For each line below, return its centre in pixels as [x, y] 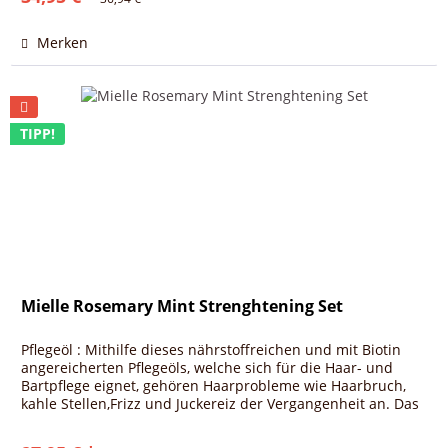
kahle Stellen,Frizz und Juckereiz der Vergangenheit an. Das [220, 404]
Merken [63, 43]
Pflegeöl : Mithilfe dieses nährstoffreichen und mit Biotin [211, 350]
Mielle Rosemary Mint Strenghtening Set [182, 306]
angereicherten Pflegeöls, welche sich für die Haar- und [207, 368]
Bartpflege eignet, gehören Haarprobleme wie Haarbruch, [214, 386]
